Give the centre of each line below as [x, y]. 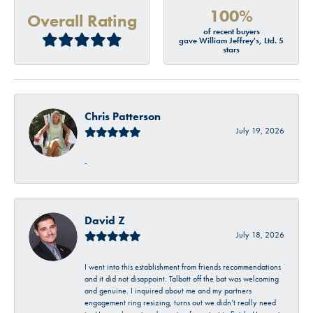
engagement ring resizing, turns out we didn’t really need [180, 302]
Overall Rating [82, 20]
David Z [105, 220]
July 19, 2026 [260, 130]
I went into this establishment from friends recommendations [183, 267]
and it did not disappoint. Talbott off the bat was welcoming [182, 278]
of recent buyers [231, 32]
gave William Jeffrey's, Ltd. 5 [231, 41]
